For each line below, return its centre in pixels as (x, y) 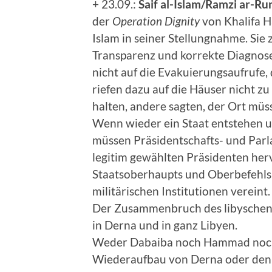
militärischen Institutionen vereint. (181, 191)
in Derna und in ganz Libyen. (165, 225)
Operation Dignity (156, 21)
